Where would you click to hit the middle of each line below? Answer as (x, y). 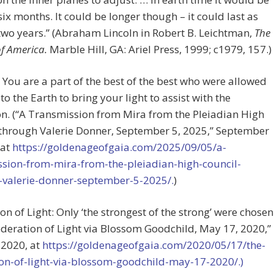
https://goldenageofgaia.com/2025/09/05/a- (118, 147)
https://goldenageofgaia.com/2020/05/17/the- (154, 245)
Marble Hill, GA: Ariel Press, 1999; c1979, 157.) (159, 49)
